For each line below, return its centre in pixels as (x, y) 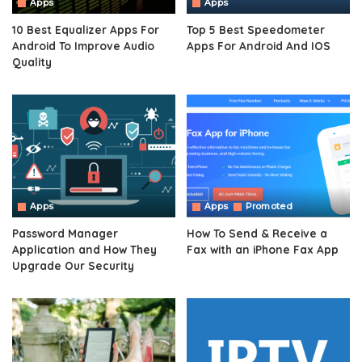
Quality (32, 62)
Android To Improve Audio (83, 46)
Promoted (269, 206)
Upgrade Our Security (73, 265)
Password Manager (65, 233)
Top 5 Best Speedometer (256, 30)
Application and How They (84, 249)
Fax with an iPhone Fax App (263, 249)
